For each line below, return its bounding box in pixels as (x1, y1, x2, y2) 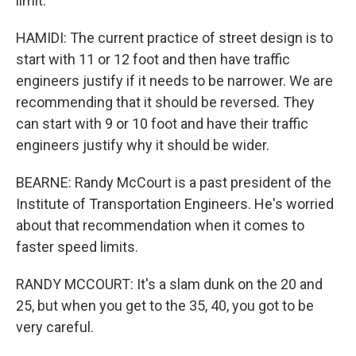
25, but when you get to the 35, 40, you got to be (16, 297, 314, 314)
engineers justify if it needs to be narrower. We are (16, 72, 333, 89)
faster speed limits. (16, 238, 138, 255)
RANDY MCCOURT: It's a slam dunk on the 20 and (16, 276, 323, 292)
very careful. (16, 319, 94, 335)
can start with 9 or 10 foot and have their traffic (16, 115, 308, 132)
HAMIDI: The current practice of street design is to (16, 29, 333, 46)
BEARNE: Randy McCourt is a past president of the (16, 174, 331, 191)
